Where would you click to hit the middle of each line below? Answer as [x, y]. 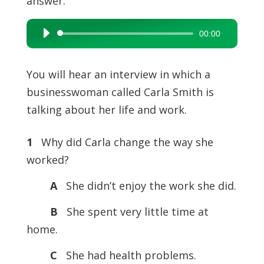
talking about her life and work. [106, 110]
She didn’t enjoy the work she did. [148, 186]
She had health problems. [128, 255]
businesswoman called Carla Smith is [120, 92]
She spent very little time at [134, 212]
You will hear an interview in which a [118, 74]
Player [47, 52]
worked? [47, 160]
